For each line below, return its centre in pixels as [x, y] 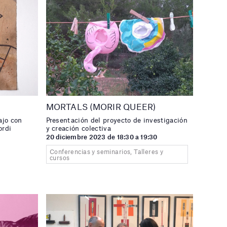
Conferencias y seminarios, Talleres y [106, 151]
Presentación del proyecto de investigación [117, 120]
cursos [60, 157]
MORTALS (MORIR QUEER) [101, 107]
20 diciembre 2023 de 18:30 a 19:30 [102, 137]
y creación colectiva [78, 128]
